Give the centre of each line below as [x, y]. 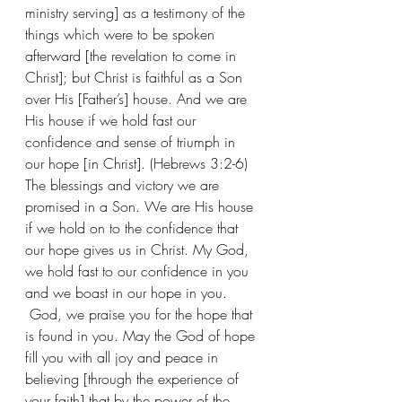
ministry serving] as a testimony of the [137, 12]
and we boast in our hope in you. [128, 292]
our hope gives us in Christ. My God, [139, 249]
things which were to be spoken [122, 34]
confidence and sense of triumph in [132, 141]
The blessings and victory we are [124, 184]
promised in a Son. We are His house [141, 206]
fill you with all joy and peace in [124, 357]
